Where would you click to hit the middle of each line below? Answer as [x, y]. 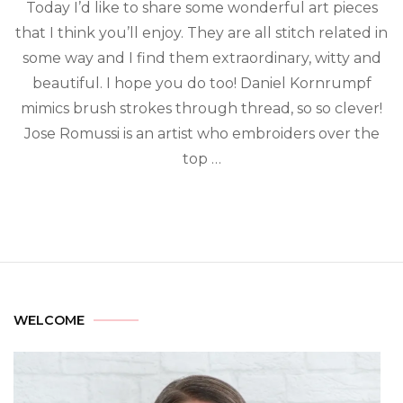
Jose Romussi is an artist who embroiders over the [201, 133]
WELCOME [49, 320]
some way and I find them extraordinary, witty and [201, 58]
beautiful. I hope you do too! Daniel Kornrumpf [201, 83]
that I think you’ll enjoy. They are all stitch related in [201, 32]
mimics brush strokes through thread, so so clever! [201, 108]
